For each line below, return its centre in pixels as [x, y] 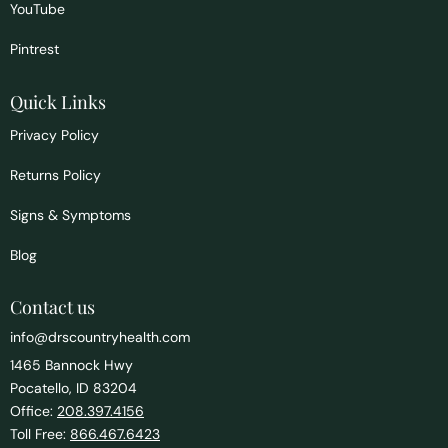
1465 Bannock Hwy [71, 365]
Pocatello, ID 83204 [73, 388]
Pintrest [34, 49]
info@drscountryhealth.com [100, 337]
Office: [33, 411]
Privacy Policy [54, 134]
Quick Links [58, 101]
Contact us [52, 307]
